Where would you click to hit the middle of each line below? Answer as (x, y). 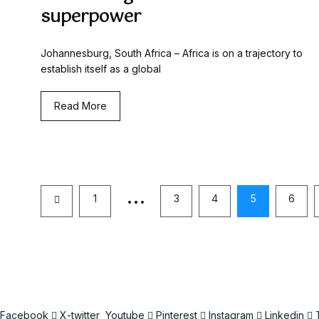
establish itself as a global (101, 69)
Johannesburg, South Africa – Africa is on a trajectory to (172, 53)
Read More (80, 106)
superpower (91, 17)
